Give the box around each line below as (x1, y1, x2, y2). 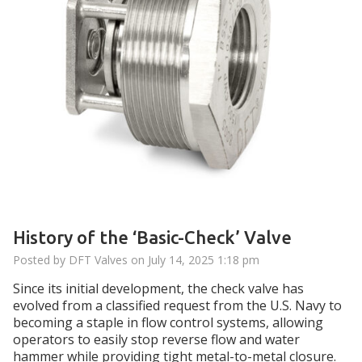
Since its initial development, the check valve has (13, 279, 304, 297)
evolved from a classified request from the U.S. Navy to (13, 296, 342, 314)
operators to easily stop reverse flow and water (13, 330, 300, 348)
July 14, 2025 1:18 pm (148, 251, 259, 267)
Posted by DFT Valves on (13, 251, 148, 267)
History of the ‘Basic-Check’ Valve (13, 226, 292, 247)
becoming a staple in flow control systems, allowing (13, 313, 323, 331)
